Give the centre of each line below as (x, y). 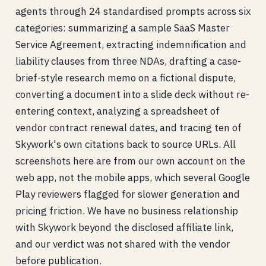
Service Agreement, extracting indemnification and (131, 44)
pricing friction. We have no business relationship (126, 210)
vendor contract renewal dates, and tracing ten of (128, 127)
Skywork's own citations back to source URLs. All (125, 144)
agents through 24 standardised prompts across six (133, 11)
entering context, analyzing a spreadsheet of (117, 111)
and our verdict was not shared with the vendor (123, 244)
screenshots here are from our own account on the (130, 161)
